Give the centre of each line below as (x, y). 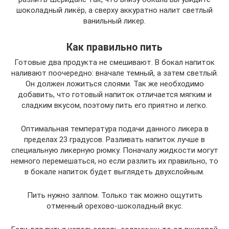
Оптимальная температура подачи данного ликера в (114, 129)
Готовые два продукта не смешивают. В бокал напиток (114, 63)
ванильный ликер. (114, 21)
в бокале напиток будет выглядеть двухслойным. (114, 172)
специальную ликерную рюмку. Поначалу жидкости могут (114, 151)
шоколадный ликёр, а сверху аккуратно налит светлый (114, 10)
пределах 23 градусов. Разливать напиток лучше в (114, 140)
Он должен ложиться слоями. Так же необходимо (114, 84)
